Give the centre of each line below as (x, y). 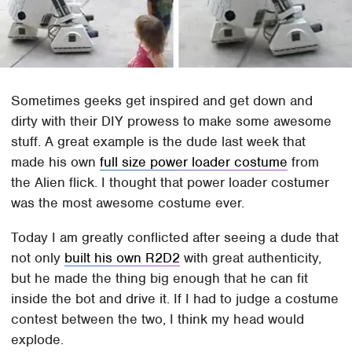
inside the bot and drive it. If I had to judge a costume (175, 299)
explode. (38, 340)
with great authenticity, (251, 258)
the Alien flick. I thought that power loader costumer (170, 183)
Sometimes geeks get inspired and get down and (162, 101)
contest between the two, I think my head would (158, 319)
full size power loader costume (194, 162)
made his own (56, 162)
